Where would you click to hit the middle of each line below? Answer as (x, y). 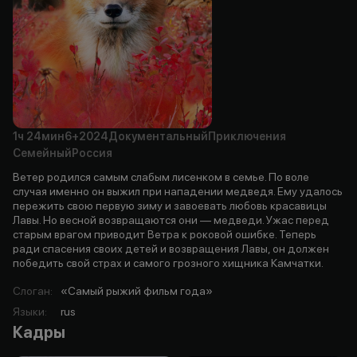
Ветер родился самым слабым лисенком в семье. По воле (161, 177)
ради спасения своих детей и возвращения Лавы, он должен (171, 248)
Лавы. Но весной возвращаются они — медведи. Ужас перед (171, 220)
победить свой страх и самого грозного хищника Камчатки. (168, 263)
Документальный (158, 136)
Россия (92, 153)
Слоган (31, 290)
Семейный (42, 153)
